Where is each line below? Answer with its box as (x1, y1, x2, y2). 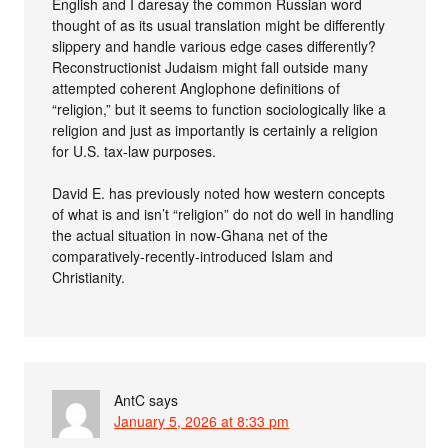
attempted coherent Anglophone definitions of (52, 77, 341, 98)
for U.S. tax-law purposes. (52, 140, 217, 161)
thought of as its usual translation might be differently (52, 14, 386, 35)
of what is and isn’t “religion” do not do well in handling (52, 203, 395, 224)
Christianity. (52, 266, 126, 287)
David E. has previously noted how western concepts (52, 182, 386, 203)
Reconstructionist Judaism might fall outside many (52, 56, 369, 77)
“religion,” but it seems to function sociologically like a (52, 98, 387, 119)
